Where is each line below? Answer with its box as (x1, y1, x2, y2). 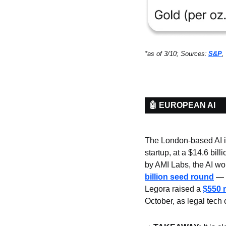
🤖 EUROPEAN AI (149, 100, 215, 109)
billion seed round (145, 172, 214, 181)
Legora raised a (145, 184, 203, 193)
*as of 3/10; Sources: (145, 49, 207, 58)
